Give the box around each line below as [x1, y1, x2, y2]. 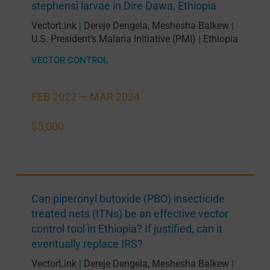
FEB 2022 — [31, 90, 90, 103]
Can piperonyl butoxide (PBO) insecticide [31, 192, 225, 205]
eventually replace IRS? [31, 237, 143, 250]
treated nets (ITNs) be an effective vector [31, 207, 228, 220]
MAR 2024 [89, 90, 140, 103]
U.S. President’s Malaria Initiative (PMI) [31, 33, 196, 45]
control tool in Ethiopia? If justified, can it [31, 222, 222, 235]
